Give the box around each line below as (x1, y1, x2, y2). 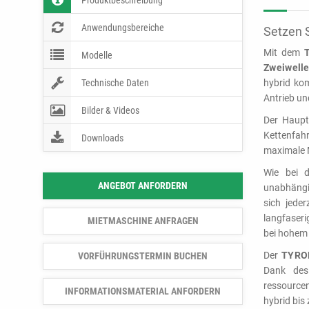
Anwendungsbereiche (81, 22, 164, 33)
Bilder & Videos (81, 105, 139, 116)
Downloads (81, 132, 123, 143)
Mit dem (263, 47, 304, 58)
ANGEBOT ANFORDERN (98, 180, 188, 191)
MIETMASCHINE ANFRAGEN (87, 215, 199, 226)
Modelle (81, 50, 112, 61)
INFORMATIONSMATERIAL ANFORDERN (65, 286, 221, 297)
